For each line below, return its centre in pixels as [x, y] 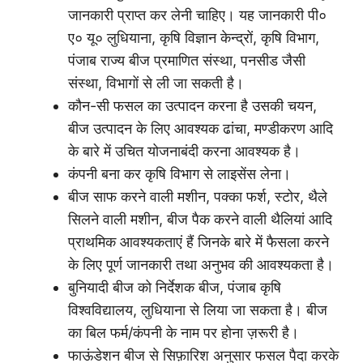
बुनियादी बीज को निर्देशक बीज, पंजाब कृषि [175, 288]
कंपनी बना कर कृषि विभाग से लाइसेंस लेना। [179, 174]
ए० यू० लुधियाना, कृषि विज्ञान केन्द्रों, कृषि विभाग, [194, 38]
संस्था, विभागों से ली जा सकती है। [156, 83]
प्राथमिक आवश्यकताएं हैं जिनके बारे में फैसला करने [199, 242]
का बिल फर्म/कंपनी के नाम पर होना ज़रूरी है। [184, 333]
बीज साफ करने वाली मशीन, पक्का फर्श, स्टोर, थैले [198, 197]
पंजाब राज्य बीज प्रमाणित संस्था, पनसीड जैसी [187, 61]
